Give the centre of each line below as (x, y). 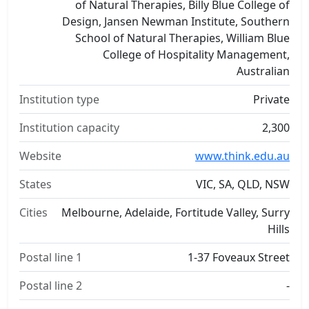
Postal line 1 (51, 257)
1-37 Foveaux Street (239, 257)
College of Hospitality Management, (196, 54)
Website (40, 156)
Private (271, 99)
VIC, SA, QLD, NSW (243, 184)
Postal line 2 (51, 286)
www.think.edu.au (242, 156)
